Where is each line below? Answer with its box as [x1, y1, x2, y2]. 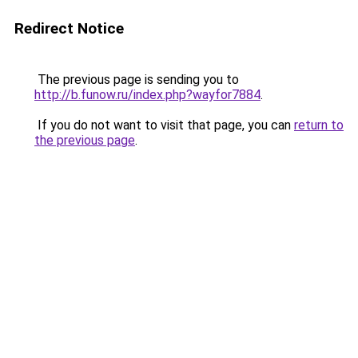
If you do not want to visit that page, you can [34, 117, 294, 133]
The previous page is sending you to [34, 72, 239, 87]
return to [294, 117, 344, 133]
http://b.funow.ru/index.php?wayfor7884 [34, 87, 261, 102]
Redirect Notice [14, 19, 124, 38]
